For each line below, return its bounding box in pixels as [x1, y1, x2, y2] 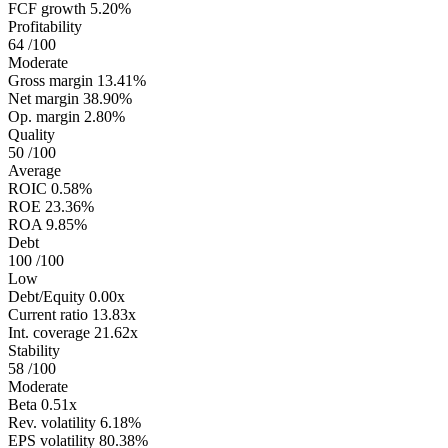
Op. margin [8, 107, 80, 125]
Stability [8, 341, 60, 359]
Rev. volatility [8, 413, 96, 431]
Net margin [8, 89, 79, 107]
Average [8, 161, 61, 179]
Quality [8, 125, 55, 143]
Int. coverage [8, 323, 90, 341]
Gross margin [8, 71, 93, 89]
